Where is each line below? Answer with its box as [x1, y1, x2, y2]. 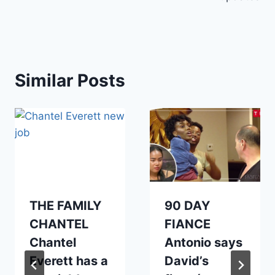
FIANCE [165, 217, 211, 232]
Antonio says [165, 235, 242, 250]
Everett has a [29, 254, 108, 269]
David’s [165, 254, 209, 269]
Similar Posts [15, 70, 125, 91]
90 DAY [165, 198, 210, 214]
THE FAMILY [29, 198, 101, 214]
